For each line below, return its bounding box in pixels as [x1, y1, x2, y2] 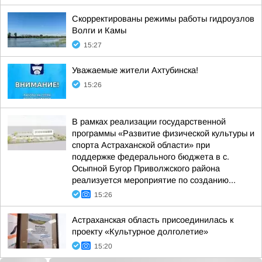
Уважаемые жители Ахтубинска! [72, 65, 198, 75]
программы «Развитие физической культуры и [72, 129, 254, 138]
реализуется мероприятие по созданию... [72, 175, 236, 185]
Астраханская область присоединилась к [72, 215, 233, 225]
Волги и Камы [72, 26, 126, 35]
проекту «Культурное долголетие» [72, 227, 208, 236]
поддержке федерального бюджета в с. [72, 152, 229, 161]
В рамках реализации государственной [72, 117, 226, 126]
